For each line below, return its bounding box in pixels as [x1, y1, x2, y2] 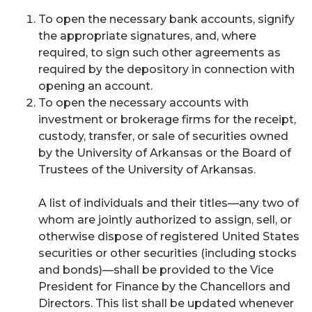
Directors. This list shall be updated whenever [38, 297, 294, 310]
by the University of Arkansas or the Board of [38, 146, 291, 159]
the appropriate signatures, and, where [38, 29, 256, 42]
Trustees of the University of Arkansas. [38, 163, 256, 176]
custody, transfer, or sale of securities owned [38, 130, 288, 143]
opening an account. [38, 79, 153, 93]
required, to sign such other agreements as [38, 46, 281, 59]
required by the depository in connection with [38, 63, 295, 76]
